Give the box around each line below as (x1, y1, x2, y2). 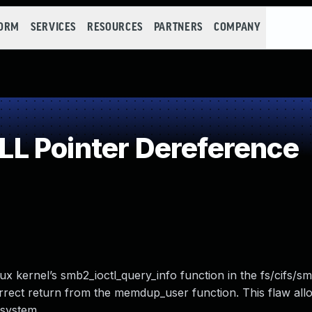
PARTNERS (153, 22, 203, 33)
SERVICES (30, 22, 77, 33)
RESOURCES (87, 22, 143, 33)
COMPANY (213, 22, 261, 33)
